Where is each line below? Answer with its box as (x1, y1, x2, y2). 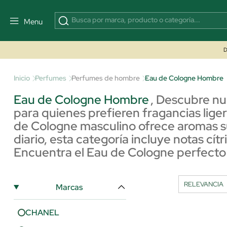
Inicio (14, 73, 30, 83)
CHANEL (25, 207, 59, 218)
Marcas (56, 182, 83, 193)
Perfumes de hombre (71, 73, 140, 83)
